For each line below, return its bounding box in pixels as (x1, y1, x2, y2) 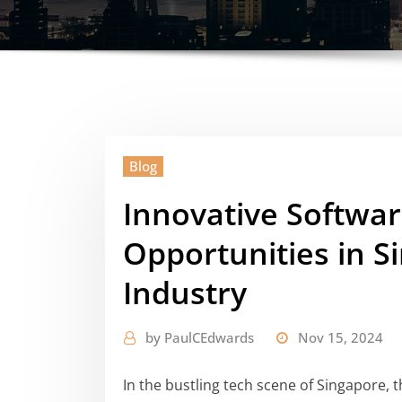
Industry (123, 271, 247, 313)
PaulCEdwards (164, 328, 254, 346)
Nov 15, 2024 (298, 328, 383, 346)
